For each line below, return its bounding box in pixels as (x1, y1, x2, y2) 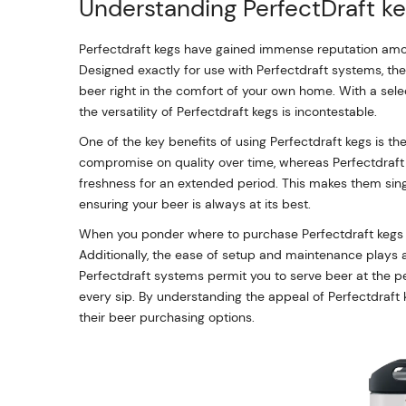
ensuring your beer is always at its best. (79, 196, 311, 212)
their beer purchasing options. (79, 309, 255, 325)
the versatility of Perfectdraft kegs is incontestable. (79, 103, 377, 120)
